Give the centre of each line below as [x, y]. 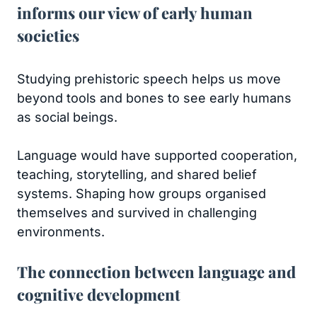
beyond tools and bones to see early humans [154, 98]
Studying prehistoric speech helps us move [149, 79]
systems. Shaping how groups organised [142, 194]
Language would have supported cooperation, [157, 155]
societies [48, 35]
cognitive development [99, 294]
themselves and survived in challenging [137, 213]
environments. [61, 232]
